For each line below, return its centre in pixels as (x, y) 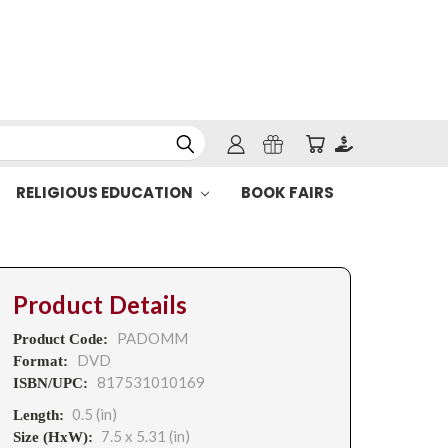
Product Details (100, 305)
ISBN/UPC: (52, 383)
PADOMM (152, 338)
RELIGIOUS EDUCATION (105, 192)
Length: (38, 415)
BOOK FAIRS (287, 192)
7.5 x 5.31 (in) (145, 436)
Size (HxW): (52, 437)
